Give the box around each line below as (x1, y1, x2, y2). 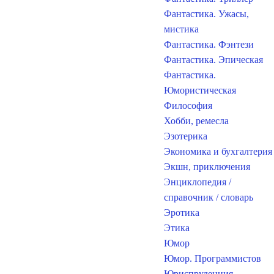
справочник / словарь (164, 192, 253, 202)
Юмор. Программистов (164, 253, 261, 264)
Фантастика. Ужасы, (164, 9, 249, 19)
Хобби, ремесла (164, 116, 229, 126)
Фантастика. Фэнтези (164, 39, 254, 50)
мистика (164, 24, 199, 34)
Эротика (164, 207, 199, 218)
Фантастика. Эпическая (164, 54, 263, 65)
